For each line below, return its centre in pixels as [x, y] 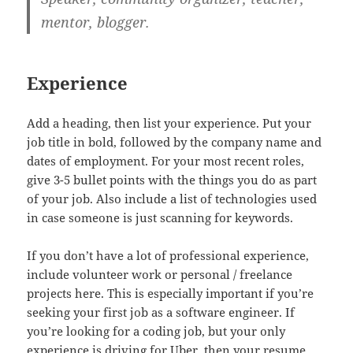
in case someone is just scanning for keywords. [160, 218]
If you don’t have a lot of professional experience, [168, 256]
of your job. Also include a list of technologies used [172, 199]
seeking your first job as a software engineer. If [161, 312]
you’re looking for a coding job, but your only [156, 331]
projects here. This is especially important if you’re [171, 294]
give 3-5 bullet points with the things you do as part [172, 180]
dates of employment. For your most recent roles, [166, 161]
